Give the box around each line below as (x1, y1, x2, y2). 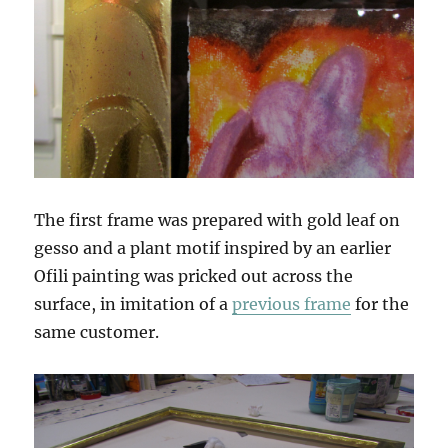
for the (351, 293, 410, 314)
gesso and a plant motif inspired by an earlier (34, 237, 392, 258)
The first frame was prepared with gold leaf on (34, 209, 401, 230)
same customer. (34, 321, 160, 342)
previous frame (232, 293, 352, 314)
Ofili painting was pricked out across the (34, 265, 354, 286)
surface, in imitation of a (34, 293, 233, 314)
